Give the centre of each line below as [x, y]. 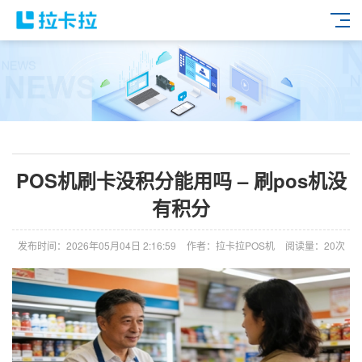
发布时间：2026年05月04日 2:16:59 [97, 245]
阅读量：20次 [315, 245]
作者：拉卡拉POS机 [230, 245]
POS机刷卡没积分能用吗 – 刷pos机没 [181, 180]
